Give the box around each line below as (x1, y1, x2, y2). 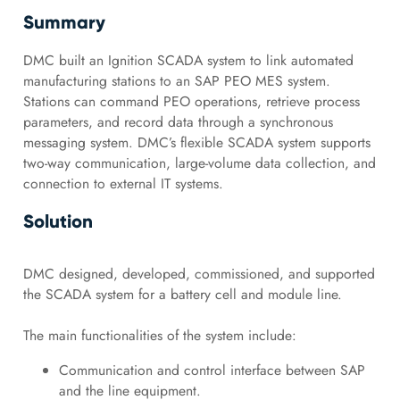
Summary (22, 10, 105, 34)
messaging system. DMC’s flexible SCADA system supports (22, 132, 371, 154)
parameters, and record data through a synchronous (22, 112, 333, 133)
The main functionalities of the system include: (22, 324, 296, 346)
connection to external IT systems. (22, 173, 223, 195)
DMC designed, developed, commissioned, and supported (22, 262, 375, 284)
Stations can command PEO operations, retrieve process (22, 91, 360, 112)
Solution (22, 210, 93, 234)
